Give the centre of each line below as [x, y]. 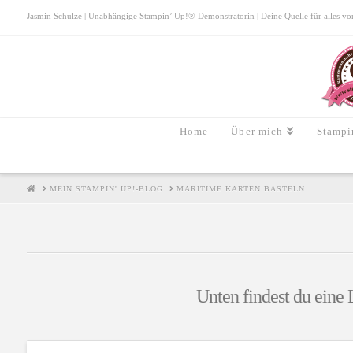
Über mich [257, 131]
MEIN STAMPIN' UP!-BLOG [106, 188]
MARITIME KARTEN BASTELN [240, 188]
